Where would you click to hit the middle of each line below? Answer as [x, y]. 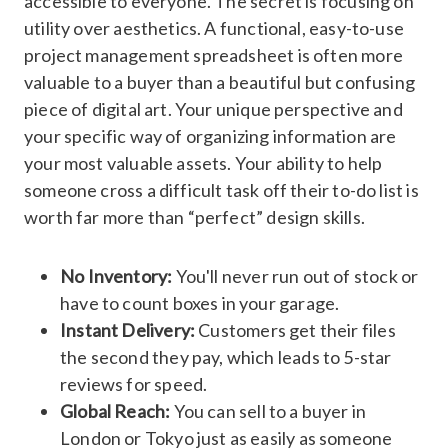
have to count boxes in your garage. [200, 302]
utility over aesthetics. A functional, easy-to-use [214, 27]
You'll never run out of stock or [295, 275]
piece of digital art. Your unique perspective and [213, 108]
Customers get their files [295, 329]
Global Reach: [115, 410]
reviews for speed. [134, 383]
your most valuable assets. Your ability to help [203, 162]
